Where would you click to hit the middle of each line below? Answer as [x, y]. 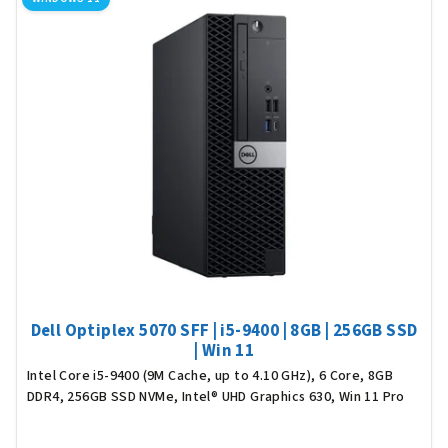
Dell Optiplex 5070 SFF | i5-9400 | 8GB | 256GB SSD [224, 330]
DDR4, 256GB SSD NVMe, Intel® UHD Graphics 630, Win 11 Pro [216, 396]
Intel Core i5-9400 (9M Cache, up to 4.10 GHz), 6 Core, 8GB [210, 375]
